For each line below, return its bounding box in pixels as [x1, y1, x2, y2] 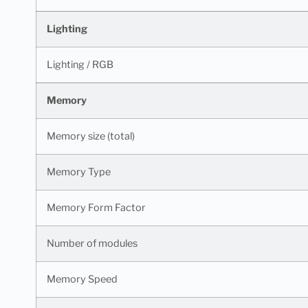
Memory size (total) [47, 129, 135, 142]
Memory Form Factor [47, 201, 146, 214]
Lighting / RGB [47, 58, 113, 71]
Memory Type [47, 165, 111, 178]
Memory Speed [47, 272, 118, 285]
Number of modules [47, 236, 137, 250]
